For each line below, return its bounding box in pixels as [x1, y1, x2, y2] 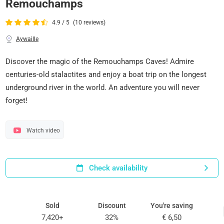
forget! [5, 95, 28, 105]
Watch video [26, 126, 60, 134]
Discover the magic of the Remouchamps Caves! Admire [5, 56, 194, 66]
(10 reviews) [73, 19, 106, 26]
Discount [97, 201, 126, 209]
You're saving [150, 201, 193, 209]
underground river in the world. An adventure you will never [5, 82, 200, 92]
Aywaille [16, 35, 38, 43]
